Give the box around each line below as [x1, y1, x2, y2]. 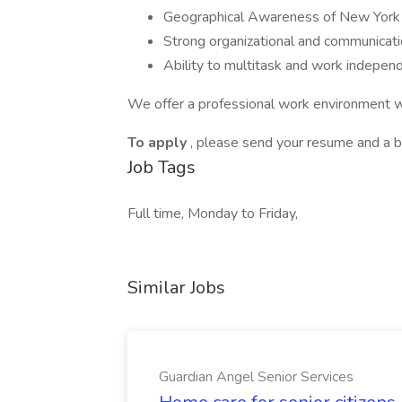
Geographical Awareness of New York [163, 7, 400, 27]
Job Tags [127, 155, 196, 179]
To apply [127, 133, 190, 153]
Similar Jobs [127, 275, 225, 300]
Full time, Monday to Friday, [127, 204, 298, 223]
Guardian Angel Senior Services [159, 367, 354, 387]
